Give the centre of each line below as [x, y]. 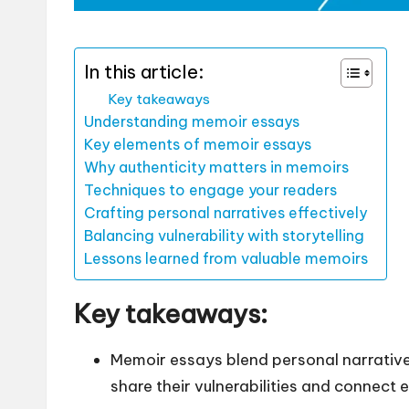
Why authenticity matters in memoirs [216, 167]
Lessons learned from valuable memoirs [226, 258]
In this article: [144, 71]
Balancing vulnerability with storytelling [224, 235]
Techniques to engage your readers [210, 189]
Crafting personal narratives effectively [225, 212]
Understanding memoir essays [192, 121]
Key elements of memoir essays [198, 144]
